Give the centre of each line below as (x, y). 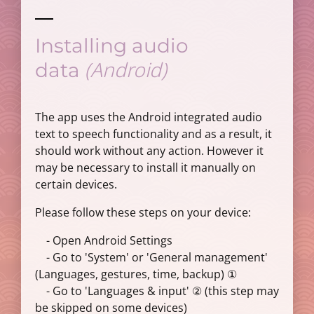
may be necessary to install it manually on (145, 168)
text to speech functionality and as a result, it (153, 134)
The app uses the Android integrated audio (149, 117)
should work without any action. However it (149, 151)
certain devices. (76, 184)
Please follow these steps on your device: (143, 212)
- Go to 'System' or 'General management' (151, 257)
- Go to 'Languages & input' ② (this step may (157, 291)
